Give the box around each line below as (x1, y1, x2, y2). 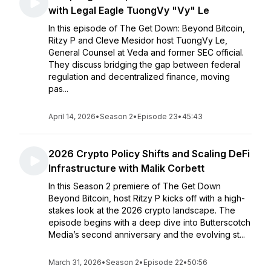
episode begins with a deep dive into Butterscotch (48, 217, 250, 227)
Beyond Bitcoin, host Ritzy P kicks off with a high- (48, 193, 245, 203)
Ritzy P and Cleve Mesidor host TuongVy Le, (48, 35, 227, 45)
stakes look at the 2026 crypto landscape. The (48, 205, 235, 215)
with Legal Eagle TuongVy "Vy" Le (48, 4, 209, 16)
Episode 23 (137, 112, 178, 121)
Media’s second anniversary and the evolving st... (48, 229, 245, 240)
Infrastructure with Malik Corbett (48, 162, 204, 174)
